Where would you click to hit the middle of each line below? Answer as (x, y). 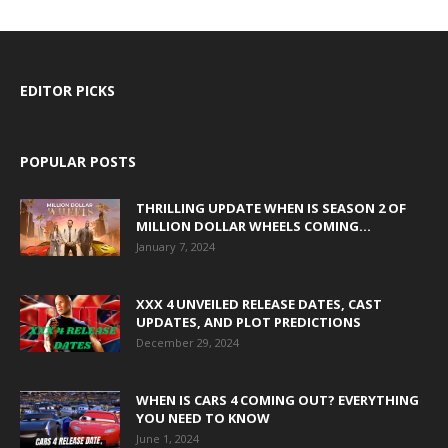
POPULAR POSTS (78, 162)
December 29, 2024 (187, 343)
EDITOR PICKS (67, 91)
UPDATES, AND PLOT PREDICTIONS (248, 322)
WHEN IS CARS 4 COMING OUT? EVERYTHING (277, 400)
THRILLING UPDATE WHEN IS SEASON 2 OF (271, 208)
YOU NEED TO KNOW (203, 418)
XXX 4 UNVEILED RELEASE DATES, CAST (259, 304)
